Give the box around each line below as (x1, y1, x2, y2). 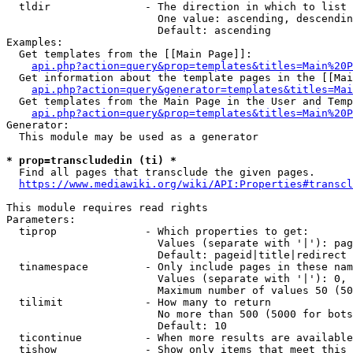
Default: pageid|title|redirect (6, 249, 347, 261)
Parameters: (6, 214, 76, 225)
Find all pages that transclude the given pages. (6, 166, 315, 178)
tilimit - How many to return (6, 296, 271, 308)
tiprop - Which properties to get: (6, 225, 309, 237)
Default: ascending (6, 24, 271, 36)
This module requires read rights (6, 202, 208, 214)
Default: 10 (6, 320, 227, 332)
